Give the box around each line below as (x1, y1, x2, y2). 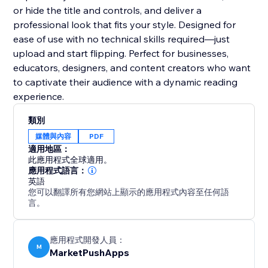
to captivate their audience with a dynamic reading (13, 76, 238, 89)
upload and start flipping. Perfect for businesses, (13, 47, 229, 60)
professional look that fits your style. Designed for (13, 19, 236, 31)
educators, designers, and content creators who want (13, 62, 251, 74)
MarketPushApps (50, 246, 130, 259)
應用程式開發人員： (50, 234, 126, 246)
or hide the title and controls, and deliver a (13, 4, 202, 17)
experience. (13, 90, 65, 103)
